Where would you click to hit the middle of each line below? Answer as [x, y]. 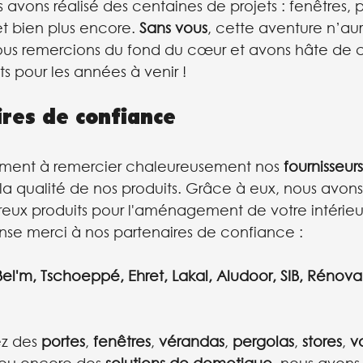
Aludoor [244, 276]
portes [63, 342]
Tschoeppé [80, 276]
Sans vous [173, 28]
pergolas [263, 342]
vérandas [192, 342]
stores [322, 342]
